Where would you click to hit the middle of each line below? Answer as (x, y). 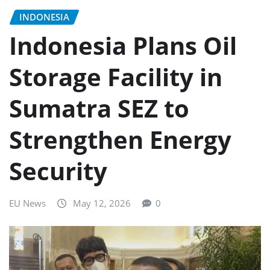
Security (58, 171)
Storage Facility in (116, 77)
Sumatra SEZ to (99, 108)
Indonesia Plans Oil (123, 46)
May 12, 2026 (102, 203)
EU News (27, 203)
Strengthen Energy (120, 140)
